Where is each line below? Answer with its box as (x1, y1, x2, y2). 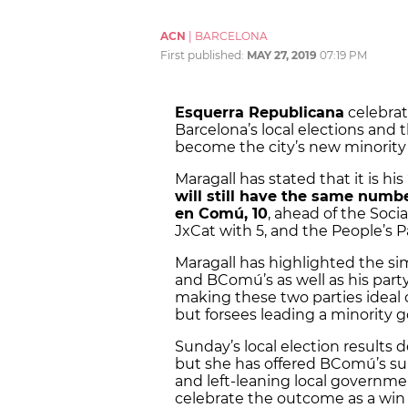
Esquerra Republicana (175, 104, 344, 122)
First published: (160, 48, 247, 63)
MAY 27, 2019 (247, 48, 317, 63)
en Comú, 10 (175, 205, 268, 223)
